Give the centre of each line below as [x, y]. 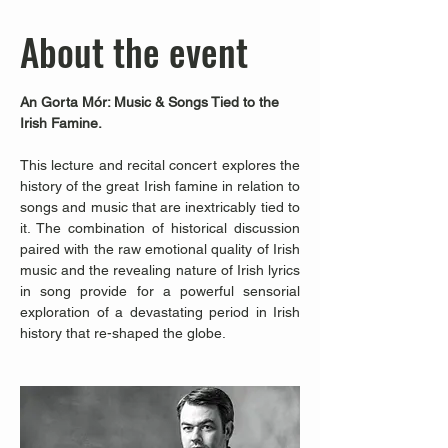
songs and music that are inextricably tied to [160, 207]
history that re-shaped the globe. [123, 333]
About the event [134, 51]
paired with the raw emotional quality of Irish [160, 249]
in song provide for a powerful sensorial [160, 291]
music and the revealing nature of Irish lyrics [160, 270]
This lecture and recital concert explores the [160, 165]
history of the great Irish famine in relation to [160, 186]
